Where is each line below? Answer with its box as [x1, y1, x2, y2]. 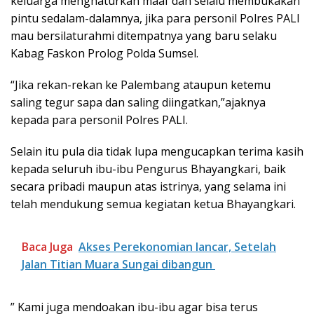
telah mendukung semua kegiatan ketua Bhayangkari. [11, 196, 296, 212]
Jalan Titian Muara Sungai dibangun [22, 256, 215, 272]
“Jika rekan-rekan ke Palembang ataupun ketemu [11, 76, 271, 93]
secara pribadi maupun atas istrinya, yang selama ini [11, 178, 286, 194]
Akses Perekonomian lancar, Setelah [78, 238, 276, 254]
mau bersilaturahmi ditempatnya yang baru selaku [11, 27, 277, 43]
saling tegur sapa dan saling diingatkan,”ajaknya [11, 94, 266, 110]
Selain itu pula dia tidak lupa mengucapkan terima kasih [11, 143, 303, 159]
